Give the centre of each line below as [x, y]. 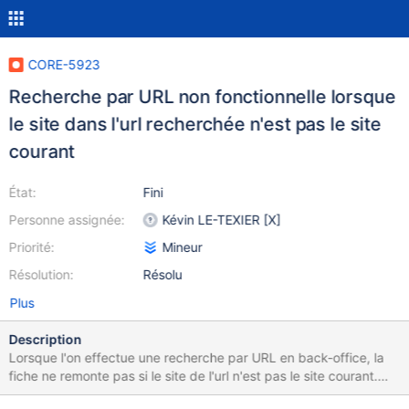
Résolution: [41, 274]
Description [45, 339]
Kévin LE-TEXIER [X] [222, 220]
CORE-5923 [64, 64]
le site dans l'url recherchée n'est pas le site [195, 124]
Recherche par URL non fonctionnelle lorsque [202, 97]
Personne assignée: [67, 220]
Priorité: [31, 247]
